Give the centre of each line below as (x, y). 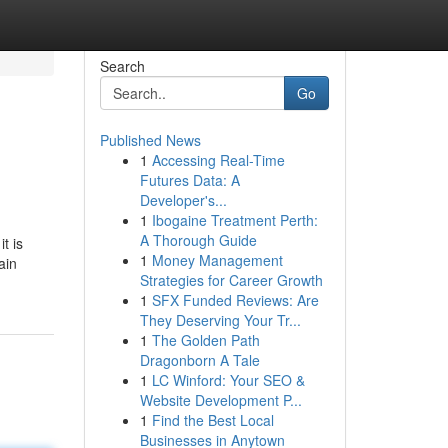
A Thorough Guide (198, 240)
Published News (150, 140)
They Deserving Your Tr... (220, 320)
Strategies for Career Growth (231, 280)
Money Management (217, 260)
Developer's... (183, 200)
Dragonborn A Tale (199, 360)
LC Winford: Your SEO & (228, 380)
